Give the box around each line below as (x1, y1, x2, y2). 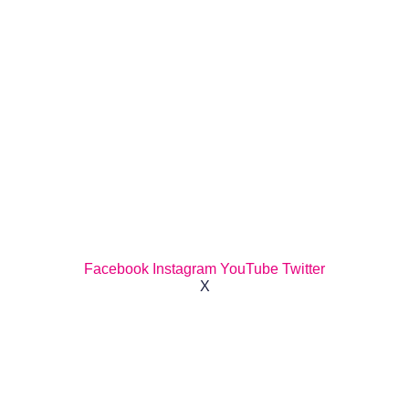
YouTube (220, 261, 278, 278)
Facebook (84, 261, 149, 278)
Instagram (152, 261, 216, 278)
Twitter (282, 261, 325, 278)
